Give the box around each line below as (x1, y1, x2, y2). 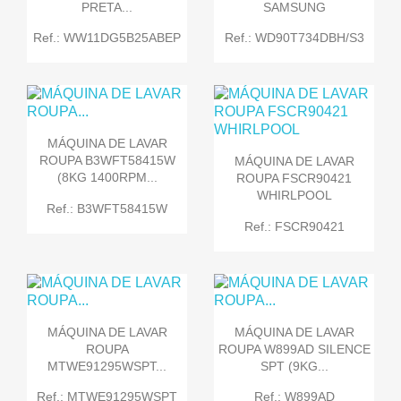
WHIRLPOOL (256, 188, 332, 203)
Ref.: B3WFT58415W (47, 200, 167, 216)
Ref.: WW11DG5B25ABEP (33, 30, 181, 46)
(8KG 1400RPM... (56, 170, 158, 185)
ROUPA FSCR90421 (236, 171, 352, 186)
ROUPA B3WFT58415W (38, 153, 175, 168)
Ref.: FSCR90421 (243, 218, 345, 234)
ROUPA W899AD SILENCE (218, 342, 371, 356)
